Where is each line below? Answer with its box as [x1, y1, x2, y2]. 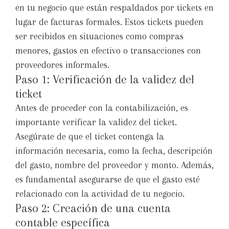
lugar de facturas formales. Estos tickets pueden [15, 17, 203, 28]
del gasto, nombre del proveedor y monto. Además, [15, 160, 214, 171]
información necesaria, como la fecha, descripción [15, 146, 213, 156]
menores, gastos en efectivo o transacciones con [15, 45, 201, 56]
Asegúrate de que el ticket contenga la [15, 131, 164, 142]
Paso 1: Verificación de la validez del [15, 73, 194, 86]
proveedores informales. [15, 60, 109, 71]
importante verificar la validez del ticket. [15, 117, 177, 128]
